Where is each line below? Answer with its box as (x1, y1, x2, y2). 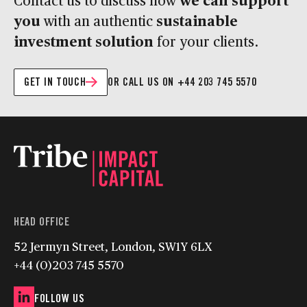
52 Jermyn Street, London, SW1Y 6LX (14, 237, 212, 254)
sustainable (156, 10, 238, 30)
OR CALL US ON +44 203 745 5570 (108, 75, 257, 88)
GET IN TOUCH (24, 75, 86, 88)
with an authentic (40, 10, 156, 30)
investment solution (14, 30, 153, 51)
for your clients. (153, 31, 258, 51)
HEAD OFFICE (14, 214, 70, 228)
